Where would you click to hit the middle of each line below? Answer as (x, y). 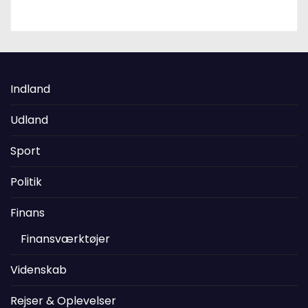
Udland (29, 120)
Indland (30, 89)
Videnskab (38, 269)
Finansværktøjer (65, 239)
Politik (26, 181)
